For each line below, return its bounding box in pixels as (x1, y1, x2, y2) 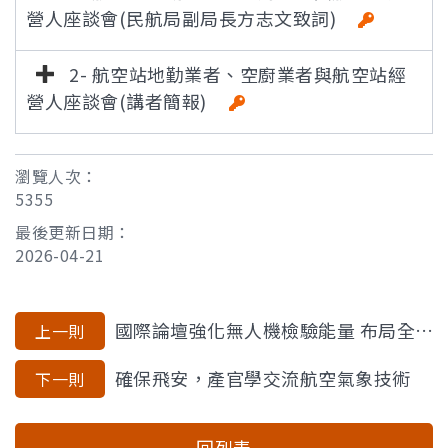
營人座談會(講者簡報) (26, 88, 220, 114)
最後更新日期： (15, 220, 131, 244)
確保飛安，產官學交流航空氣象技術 (114, 365, 411, 391)
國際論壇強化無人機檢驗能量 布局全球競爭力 (114, 317, 415, 343)
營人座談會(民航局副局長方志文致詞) (26, 5, 350, 31)
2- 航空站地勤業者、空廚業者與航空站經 (64, 61, 406, 87)
